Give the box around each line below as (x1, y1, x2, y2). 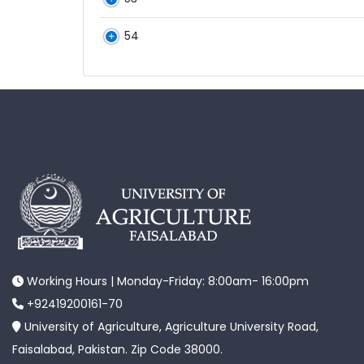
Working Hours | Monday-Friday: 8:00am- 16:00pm (24, 273, 309, 289)
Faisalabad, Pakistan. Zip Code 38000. (12, 341, 223, 357)
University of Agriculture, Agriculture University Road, (21, 318, 318, 335)
